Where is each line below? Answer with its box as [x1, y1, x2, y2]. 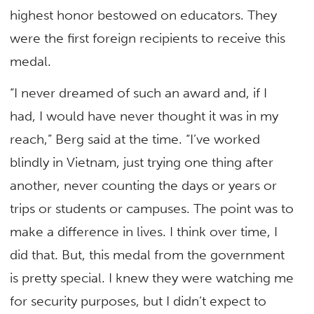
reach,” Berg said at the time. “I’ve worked [10, 130, 261, 147]
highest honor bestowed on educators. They [10, 6, 278, 23]
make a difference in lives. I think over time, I [10, 223, 278, 240]
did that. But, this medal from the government [10, 246, 285, 263]
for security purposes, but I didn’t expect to [10, 292, 267, 309]
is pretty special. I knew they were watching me [10, 269, 294, 286]
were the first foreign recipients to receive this [10, 29, 286, 46]
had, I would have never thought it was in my [10, 107, 279, 124]
